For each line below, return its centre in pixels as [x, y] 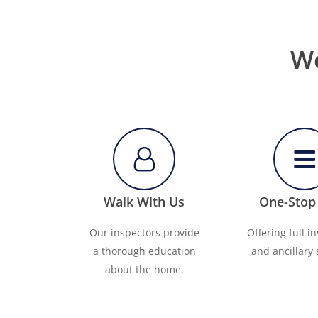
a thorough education [144, 251]
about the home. [144, 270]
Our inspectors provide [144, 233]
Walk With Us [144, 202]
